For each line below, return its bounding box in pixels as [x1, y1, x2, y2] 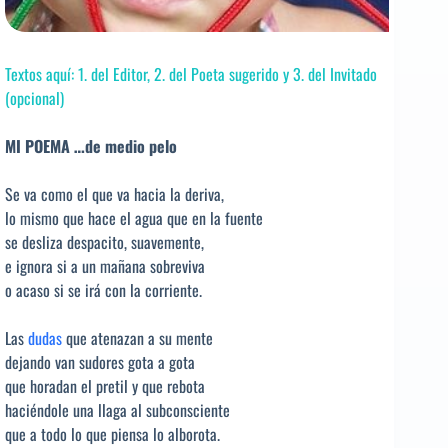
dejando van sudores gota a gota [5, 350, 195, 375]
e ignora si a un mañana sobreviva [5, 254, 205, 279]
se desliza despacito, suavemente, [5, 230, 204, 255]
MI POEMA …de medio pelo [5, 134, 177, 159]
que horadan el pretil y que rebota [5, 374, 205, 399]
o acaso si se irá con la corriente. [5, 278, 202, 303]
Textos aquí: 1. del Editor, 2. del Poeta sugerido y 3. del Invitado [5, 62, 377, 87]
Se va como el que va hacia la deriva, [5, 182, 224, 207]
